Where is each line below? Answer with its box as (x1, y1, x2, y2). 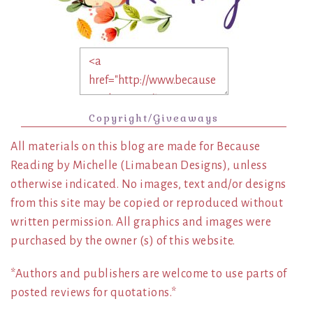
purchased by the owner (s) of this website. (10, 234, 235, 247)
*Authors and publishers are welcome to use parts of (10, 267, 287, 280)
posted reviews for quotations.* (10, 286, 177, 299)
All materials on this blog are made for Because (10, 140, 261, 153)
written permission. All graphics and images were (10, 215, 271, 228)
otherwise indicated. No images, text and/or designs (10, 177, 286, 191)
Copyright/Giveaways (89, 111, 219, 124)
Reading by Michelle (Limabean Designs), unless (10, 159, 267, 172)
